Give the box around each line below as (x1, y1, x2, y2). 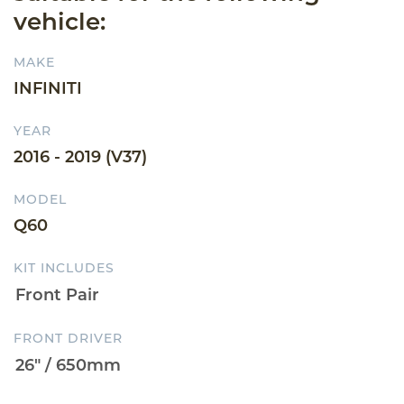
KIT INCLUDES (14, 259, 115, 276)
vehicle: (14, 6, 106, 36)
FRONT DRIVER (14, 329, 123, 346)
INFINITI (14, 78, 82, 98)
